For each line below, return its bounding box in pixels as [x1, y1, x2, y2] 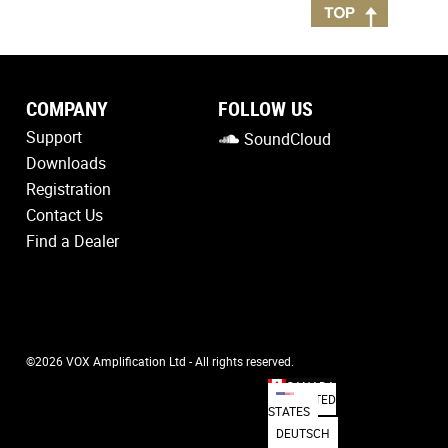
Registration [26, 177, 111, 200]
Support [26, 125, 82, 148]
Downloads [26, 151, 106, 174]
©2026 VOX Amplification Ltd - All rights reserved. [26, 352, 294, 369]
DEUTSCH [276, 424, 331, 441]
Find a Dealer [26, 229, 119, 252]
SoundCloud [243, 127, 331, 150]
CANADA [286, 377, 336, 394]
